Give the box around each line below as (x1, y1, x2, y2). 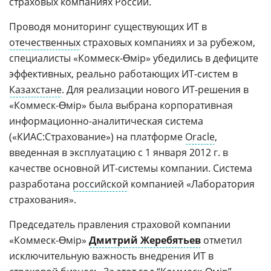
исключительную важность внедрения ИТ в (9, 249, 214, 263)
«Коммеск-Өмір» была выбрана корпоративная (9, 99, 233, 112)
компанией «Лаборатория (128, 177, 255, 191)
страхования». (9, 193, 76, 206)
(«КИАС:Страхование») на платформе (9, 130, 185, 143)
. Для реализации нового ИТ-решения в (62, 83, 249, 96)
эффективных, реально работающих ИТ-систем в (9, 67, 238, 80)
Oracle (185, 130, 215, 143)
